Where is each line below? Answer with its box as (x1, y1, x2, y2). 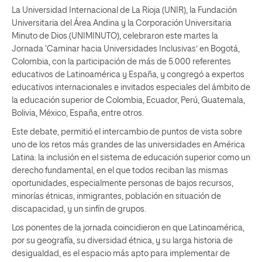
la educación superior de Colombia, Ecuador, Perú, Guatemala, (12, 96, 245, 105)
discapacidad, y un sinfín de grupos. (12, 205, 146, 213)
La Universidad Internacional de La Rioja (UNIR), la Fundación (12, 6, 237, 15)
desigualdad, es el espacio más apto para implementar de (12, 249, 230, 258)
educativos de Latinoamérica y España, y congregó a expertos (12, 70, 244, 79)
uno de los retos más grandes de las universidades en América (12, 140, 245, 149)
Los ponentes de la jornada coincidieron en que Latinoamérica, (12, 223, 244, 232)
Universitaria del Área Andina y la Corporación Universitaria (12, 19, 232, 27)
